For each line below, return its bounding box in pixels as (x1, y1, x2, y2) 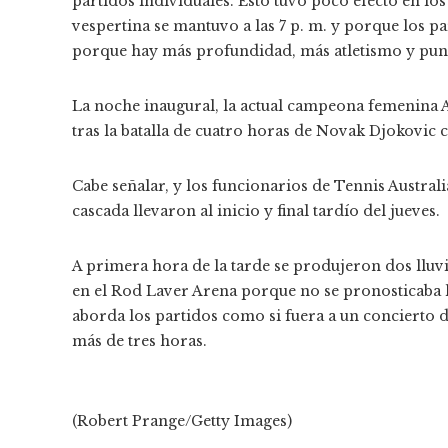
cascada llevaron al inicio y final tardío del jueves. (72, 201, 440, 220)
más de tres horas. (72, 331, 207, 350)
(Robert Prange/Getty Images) (72, 411, 292, 430)
